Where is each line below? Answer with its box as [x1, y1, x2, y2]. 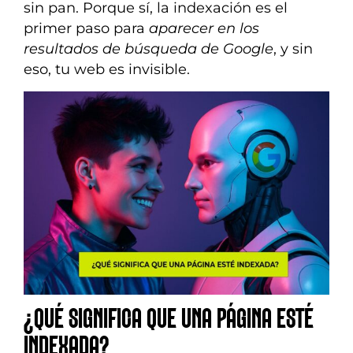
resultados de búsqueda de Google [24, 40, 273, 58]
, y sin [273, 40, 313, 58]
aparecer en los [149, 20, 259, 37]
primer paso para [24, 20, 149, 37]
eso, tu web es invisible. [24, 61, 190, 78]
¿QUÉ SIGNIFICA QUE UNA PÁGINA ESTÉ [24, 306, 314, 333]
